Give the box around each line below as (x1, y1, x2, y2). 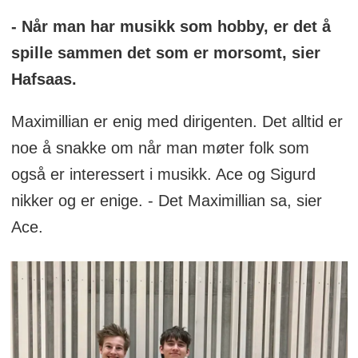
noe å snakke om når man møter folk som (10, 138, 309, 157)
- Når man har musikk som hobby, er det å (10, 17, 331, 35)
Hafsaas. (10, 70, 82, 88)
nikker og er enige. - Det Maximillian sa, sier (10, 191, 322, 209)
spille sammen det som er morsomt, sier (10, 43, 320, 62)
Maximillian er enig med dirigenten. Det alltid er (10, 112, 343, 130)
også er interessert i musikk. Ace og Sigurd (10, 165, 316, 183)
